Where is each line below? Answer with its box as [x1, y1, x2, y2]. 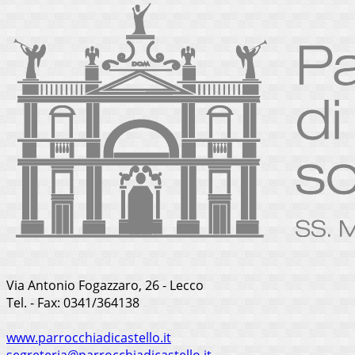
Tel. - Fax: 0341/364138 [6, 294, 139, 312]
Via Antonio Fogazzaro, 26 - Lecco [6, 277, 204, 295]
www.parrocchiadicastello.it [6, 329, 171, 347]
